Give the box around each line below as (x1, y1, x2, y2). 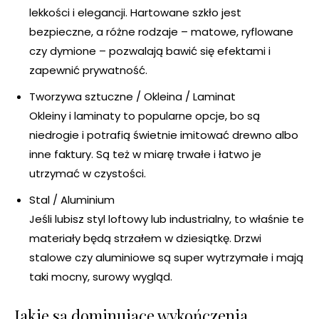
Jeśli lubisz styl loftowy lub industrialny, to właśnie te (29, 211, 304, 227)
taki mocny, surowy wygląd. (29, 269, 172, 285)
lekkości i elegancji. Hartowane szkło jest (29, 5, 241, 21)
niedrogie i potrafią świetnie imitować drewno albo (29, 127, 298, 143)
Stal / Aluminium (29, 192, 115, 208)
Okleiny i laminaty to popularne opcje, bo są (29, 108, 260, 124)
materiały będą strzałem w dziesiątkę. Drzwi (29, 231, 261, 246)
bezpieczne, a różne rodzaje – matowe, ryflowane (29, 24, 293, 40)
